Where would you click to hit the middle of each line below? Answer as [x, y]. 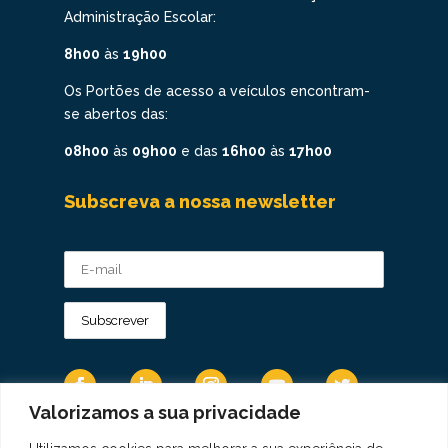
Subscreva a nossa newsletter [200, 201]
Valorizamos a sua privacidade [165, 412]
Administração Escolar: [140, 16]
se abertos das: [116, 113]
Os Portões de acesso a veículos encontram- [217, 90]
